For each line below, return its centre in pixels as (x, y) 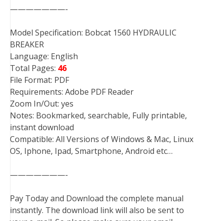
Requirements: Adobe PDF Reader (72, 92)
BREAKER (27, 44)
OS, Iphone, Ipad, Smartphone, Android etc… (91, 151)
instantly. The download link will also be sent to (97, 210)
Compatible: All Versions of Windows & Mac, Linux (102, 139)
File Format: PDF (39, 80)
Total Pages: (34, 68)
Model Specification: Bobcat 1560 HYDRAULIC (93, 33)
